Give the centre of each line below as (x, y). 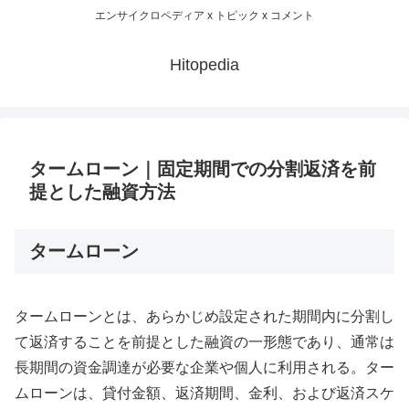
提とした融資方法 (102, 192)
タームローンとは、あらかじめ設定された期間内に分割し (204, 316)
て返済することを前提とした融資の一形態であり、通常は (204, 341)
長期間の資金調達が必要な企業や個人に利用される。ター (204, 367)
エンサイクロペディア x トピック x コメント (204, 16)
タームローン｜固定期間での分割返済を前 (203, 169)
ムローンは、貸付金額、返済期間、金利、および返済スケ (204, 393)
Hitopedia (204, 65)
